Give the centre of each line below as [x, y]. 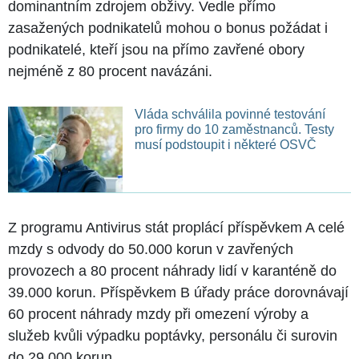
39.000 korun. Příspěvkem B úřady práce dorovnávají [178, 292]
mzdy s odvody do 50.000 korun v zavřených [151, 249]
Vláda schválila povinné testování [230, 114]
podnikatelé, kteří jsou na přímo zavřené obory [156, 49]
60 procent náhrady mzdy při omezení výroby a [158, 314]
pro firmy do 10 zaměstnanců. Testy [234, 129]
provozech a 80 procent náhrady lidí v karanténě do [172, 270]
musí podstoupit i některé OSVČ [225, 144]
